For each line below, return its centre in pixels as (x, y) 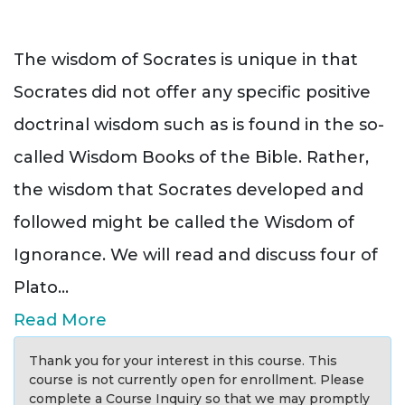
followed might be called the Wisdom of (184, 223)
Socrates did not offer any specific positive (192, 93)
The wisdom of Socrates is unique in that (186, 60)
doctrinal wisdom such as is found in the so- (199, 125)
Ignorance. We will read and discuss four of (196, 255)
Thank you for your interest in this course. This (183, 361)
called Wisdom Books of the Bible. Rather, (191, 158)
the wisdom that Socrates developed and (188, 190)
